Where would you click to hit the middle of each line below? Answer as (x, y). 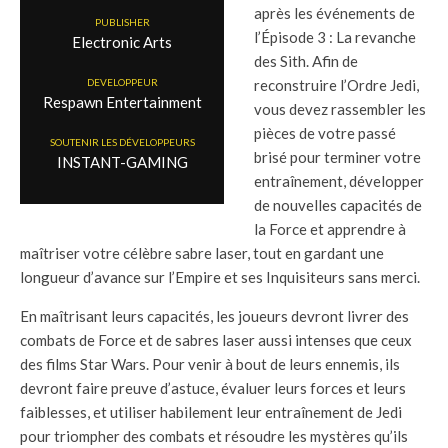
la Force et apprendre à (330, 229)
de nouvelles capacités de (338, 205)
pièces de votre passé (325, 133)
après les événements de (334, 13)
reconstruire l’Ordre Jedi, (336, 85)
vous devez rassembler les (340, 109)
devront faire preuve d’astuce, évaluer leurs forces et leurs (213, 388)
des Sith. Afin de (306, 61)
